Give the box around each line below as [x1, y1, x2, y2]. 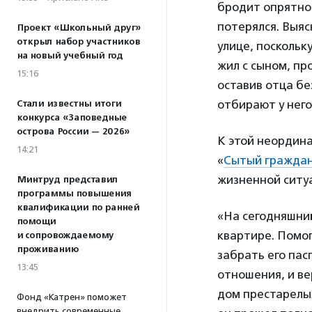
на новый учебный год [17, 50, 123, 61]
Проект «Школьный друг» [17, 22, 141, 33]
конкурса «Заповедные [17, 112, 127, 123]
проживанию [17, 244, 79, 255]
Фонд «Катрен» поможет [17, 292, 127, 302]
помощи [17, 216, 56, 227]
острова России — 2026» [17, 126, 130, 137]
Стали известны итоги [17, 98, 121, 109]
